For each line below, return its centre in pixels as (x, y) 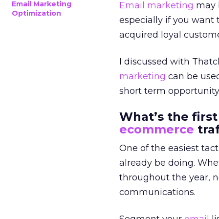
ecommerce (157, 129)
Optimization (36, 13)
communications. (157, 192)
